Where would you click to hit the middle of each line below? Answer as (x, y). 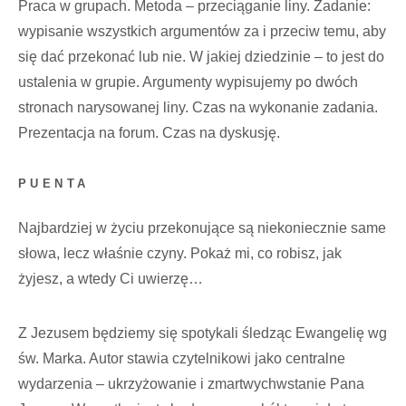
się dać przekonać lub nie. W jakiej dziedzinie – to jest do (201, 57)
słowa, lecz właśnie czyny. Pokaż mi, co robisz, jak (180, 253)
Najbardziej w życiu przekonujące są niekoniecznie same (202, 227)
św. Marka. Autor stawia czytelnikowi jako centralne (182, 358)
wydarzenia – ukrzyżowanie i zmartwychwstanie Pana (191, 383)
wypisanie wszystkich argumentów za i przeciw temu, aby (202, 32)
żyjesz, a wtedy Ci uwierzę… (111, 278)
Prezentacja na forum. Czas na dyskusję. (149, 133)
